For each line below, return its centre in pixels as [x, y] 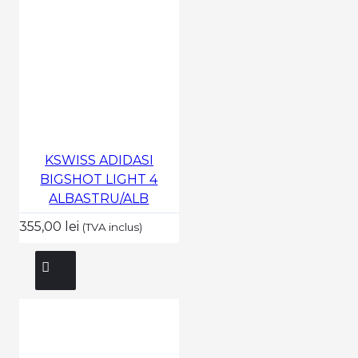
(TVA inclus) [112, 227]
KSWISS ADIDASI [99, 160]
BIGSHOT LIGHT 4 [99, 179]
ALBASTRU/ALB [99, 198]
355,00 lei [50, 226]
